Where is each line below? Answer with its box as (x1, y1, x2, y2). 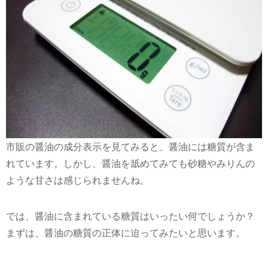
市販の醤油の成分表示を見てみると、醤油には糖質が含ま (6, 141, 255, 151)
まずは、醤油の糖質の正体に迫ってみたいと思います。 (6, 227, 245, 237)
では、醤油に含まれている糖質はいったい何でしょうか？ (6, 211, 255, 221)
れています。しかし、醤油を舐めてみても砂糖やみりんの (6, 158, 255, 168)
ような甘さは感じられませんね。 (6, 175, 150, 185)
